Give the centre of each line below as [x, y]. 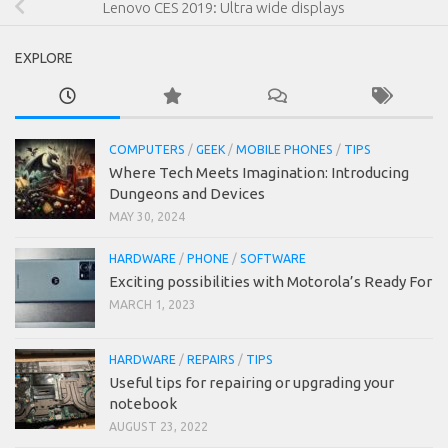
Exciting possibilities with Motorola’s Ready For [270, 282]
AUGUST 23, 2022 [158, 427]
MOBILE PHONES [284, 150]
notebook [143, 404]
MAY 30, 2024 [147, 217]
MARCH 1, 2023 [152, 305]
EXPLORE [44, 58]
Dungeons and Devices [187, 194]
